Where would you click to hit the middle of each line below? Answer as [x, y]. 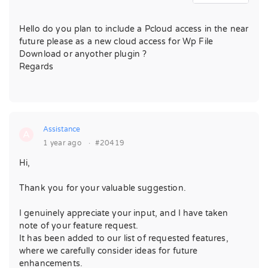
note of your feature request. [79, 226]
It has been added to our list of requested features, [124, 238]
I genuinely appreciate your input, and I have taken [124, 213]
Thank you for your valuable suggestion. [103, 188]
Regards [36, 67]
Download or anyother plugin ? [83, 54]
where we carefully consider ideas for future [109, 251]
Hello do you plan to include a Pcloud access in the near [134, 29]
